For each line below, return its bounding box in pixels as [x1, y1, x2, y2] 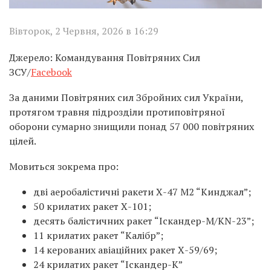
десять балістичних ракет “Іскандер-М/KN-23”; [33, 214, 254, 227]
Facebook [31, 65, 72, 79]
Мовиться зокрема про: [9, 159, 119, 173]
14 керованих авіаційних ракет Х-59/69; [33, 243, 217, 256]
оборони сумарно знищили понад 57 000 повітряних [9, 119, 254, 133]
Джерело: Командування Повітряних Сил [9, 50, 200, 64]
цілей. [9, 134, 36, 148]
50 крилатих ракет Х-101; [33, 199, 151, 213]
